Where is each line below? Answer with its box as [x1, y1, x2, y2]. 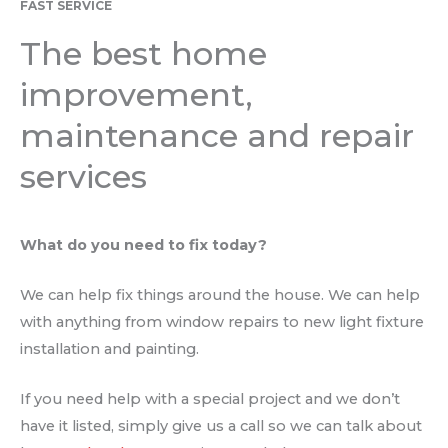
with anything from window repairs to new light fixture [20, 312, 424, 331]
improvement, [20, 74, 253, 114]
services [20, 156, 147, 196]
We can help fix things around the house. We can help [20, 285, 420, 304]
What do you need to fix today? [20, 235, 267, 254]
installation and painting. [20, 339, 199, 358]
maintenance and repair [20, 115, 414, 155]
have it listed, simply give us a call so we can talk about [20, 417, 422, 436]
